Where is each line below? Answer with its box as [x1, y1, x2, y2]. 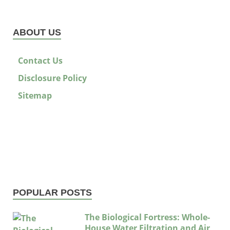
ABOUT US [13, 27, 61, 38]
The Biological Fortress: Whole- [85, 212, 210, 223]
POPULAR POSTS [13, 187, 92, 198]
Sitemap [18, 90, 52, 102]
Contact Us [18, 55, 63, 67]
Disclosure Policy [18, 72, 87, 84]
